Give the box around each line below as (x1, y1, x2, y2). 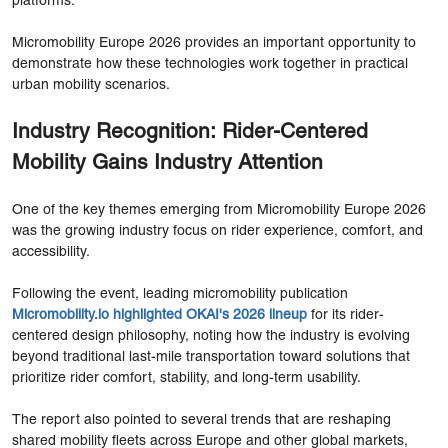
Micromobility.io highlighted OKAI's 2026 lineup (12, 308, 307, 322)
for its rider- (307, 308, 384, 322)
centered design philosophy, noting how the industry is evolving (12, 329, 410, 343)
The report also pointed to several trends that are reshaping (12, 413, 391, 427)
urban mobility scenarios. (12, 78, 170, 92)
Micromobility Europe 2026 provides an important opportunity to (12, 36, 416, 50)
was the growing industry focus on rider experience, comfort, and (12, 224, 423, 238)
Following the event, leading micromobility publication (12, 287, 348, 301)
